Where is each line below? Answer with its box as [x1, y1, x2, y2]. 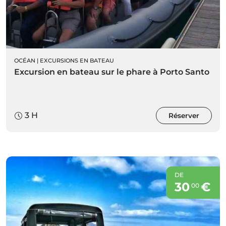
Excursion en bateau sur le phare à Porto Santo [14, 67, 209, 77]
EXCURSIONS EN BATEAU [40, 57, 114, 65]
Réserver [168, 111, 199, 120]
